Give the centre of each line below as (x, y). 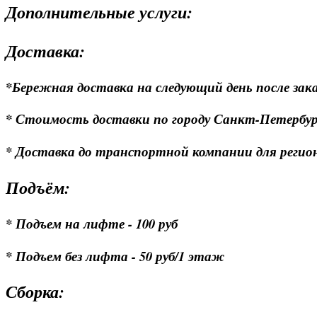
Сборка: (38, 292)
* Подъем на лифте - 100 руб (92, 223)
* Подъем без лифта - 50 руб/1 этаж (115, 256)
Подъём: (38, 187)
